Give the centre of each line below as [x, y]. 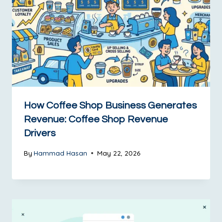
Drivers [40, 134]
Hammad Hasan [61, 153]
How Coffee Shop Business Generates [110, 106]
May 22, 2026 [119, 153]
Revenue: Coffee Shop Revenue [96, 120]
